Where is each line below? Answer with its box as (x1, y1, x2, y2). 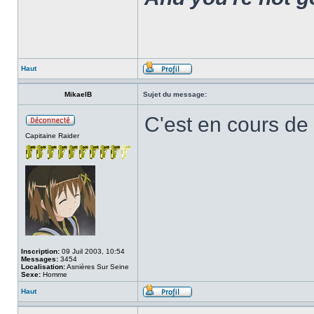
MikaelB (64, 90, 92, 98)
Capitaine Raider (25, 132, 79, 139)
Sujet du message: (143, 90, 207, 98)
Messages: (21, 255, 58, 263)
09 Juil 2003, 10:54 (60, 247, 125, 255)
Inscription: (21, 247, 60, 255)
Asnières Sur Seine (65, 263, 129, 271)
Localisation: (21, 263, 65, 271)
